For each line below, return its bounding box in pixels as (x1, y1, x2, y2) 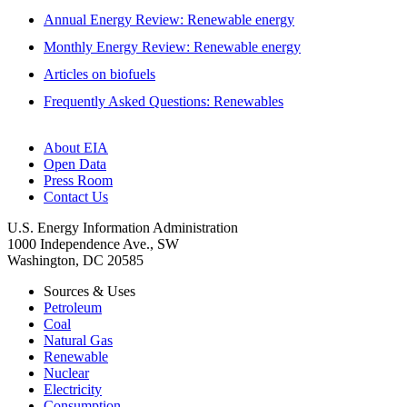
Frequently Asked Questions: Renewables (44, 93, 283, 109)
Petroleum (44, 299, 102, 315)
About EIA (44, 139, 108, 155)
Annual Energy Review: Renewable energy (44, 11, 294, 27)
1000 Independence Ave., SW (7, 235, 179, 252)
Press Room (44, 172, 113, 188)
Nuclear (44, 364, 89, 381)
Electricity (44, 381, 102, 397)
